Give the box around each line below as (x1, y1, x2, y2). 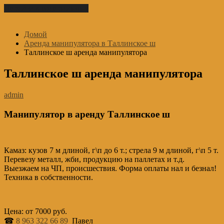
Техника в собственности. (4, 173, 93, 182)
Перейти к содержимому (4, 4, 88, 12)
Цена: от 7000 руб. (4, 207, 67, 216)
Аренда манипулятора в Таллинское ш (24, 39, 155, 47)
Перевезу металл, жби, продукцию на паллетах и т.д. (4, 155, 184, 164)
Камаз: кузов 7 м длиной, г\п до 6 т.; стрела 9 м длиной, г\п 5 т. (4, 146, 218, 155)
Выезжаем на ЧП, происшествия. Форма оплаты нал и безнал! (4, 164, 216, 173)
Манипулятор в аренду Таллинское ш (4, 108, 170, 119)
